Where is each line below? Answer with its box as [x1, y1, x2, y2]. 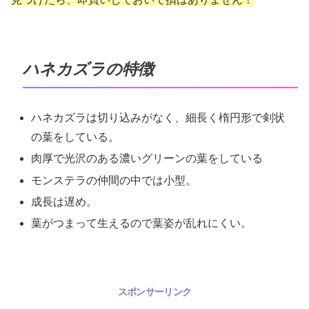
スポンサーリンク [117, 286, 192, 297]
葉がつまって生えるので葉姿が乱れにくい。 [31, 217, 252, 229]
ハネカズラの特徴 [22, 60, 154, 78]
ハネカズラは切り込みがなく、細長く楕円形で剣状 [31, 112, 286, 124]
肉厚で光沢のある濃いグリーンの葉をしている [31, 152, 263, 165]
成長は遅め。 [31, 195, 98, 208]
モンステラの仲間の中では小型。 [31, 174, 197, 186]
